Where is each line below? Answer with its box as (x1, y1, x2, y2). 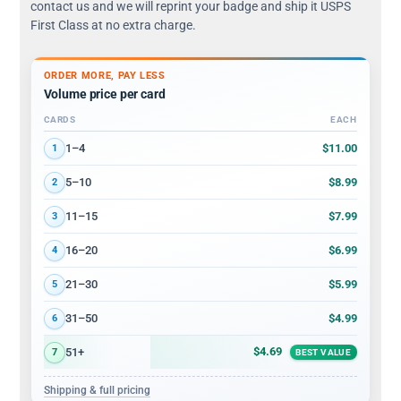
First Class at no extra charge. (30, 17, 196, 32)
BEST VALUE (295, 347, 352, 358)
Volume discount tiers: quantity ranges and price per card (42, 131, 329, 145)
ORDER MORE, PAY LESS (43, 70, 166, 82)
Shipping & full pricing (43, 383, 150, 397)
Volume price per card (43, 86, 166, 102)
